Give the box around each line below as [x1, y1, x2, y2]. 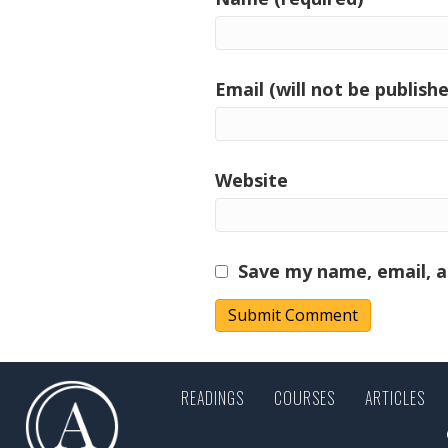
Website [215, 167, 288, 192]
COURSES [273, 385, 335, 410]
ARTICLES [364, 385, 425, 410]
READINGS [180, 385, 244, 410]
